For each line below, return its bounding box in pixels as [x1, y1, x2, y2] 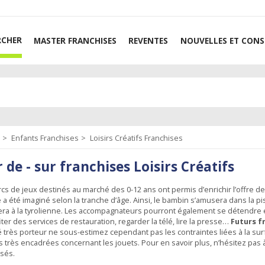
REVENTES [128, 34, 169, 46]
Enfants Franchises [11, 132, 79, 144]
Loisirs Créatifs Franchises [89, 132, 183, 144]
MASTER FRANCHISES [33, 34, 117, 46]
